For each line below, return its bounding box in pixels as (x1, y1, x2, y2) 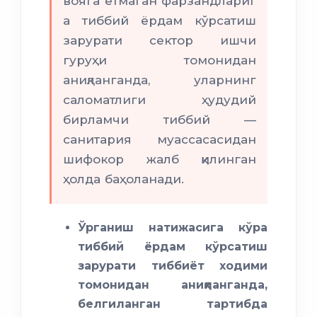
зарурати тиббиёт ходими (78, 259, 267, 273)
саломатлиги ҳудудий (63, 93, 256, 108)
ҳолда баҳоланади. (63, 172, 184, 187)
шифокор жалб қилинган (63, 152, 256, 167)
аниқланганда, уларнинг (63, 73, 256, 88)
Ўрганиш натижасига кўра (78, 221, 267, 235)
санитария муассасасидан (63, 132, 256, 147)
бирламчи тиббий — (63, 113, 256, 127)
